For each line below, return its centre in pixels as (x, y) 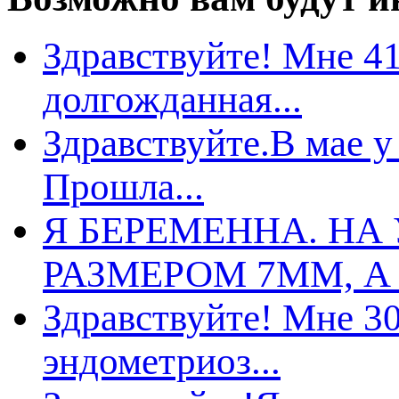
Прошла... (123, 187)
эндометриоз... (162, 361)
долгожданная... (172, 99)
